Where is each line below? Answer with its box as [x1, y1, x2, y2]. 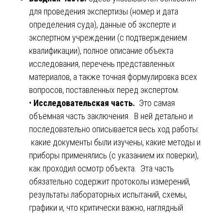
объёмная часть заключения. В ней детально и [29, 110, 193, 121]
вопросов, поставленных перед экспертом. [29, 84, 180, 95]
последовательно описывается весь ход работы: [29, 124, 199, 134]
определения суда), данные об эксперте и [29, 19, 176, 30]
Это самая [137, 97, 175, 108]
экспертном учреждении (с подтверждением [29, 32, 187, 43]
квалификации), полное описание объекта [29, 45, 173, 56]
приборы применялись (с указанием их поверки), [29, 150, 199, 160]
